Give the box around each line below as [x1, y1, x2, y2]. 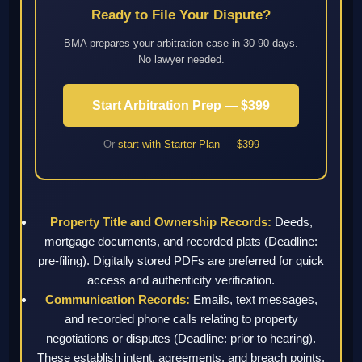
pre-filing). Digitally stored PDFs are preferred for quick [38, 254, 324, 268]
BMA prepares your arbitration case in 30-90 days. [64, 37, 298, 50]
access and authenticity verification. [87, 273, 275, 288]
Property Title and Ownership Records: [49, 215, 271, 229]
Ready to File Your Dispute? [91, 7, 271, 23]
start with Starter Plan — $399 [117, 138, 259, 151]
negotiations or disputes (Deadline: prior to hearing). [46, 331, 316, 346]
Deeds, [271, 215, 313, 229]
